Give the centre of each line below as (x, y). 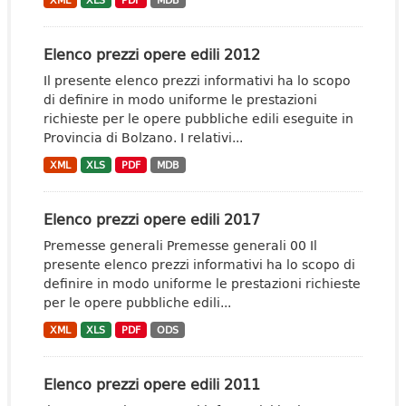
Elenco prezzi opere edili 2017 (152, 219)
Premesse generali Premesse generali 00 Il (180, 245)
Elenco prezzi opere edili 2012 (152, 54)
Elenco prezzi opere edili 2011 (152, 384)
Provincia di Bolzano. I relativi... (143, 137)
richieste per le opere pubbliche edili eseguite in (198, 118)
